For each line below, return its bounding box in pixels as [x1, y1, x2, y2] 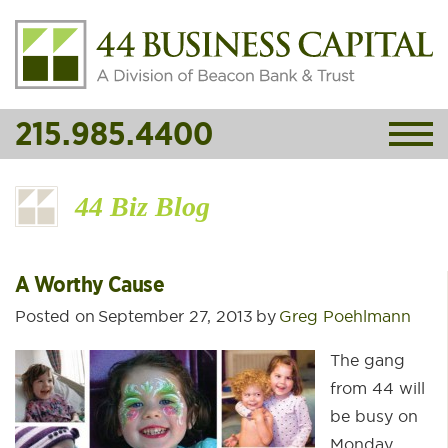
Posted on [15, 306, 95, 326]
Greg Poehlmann [279, 306, 411, 326]
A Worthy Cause [15, 270, 165, 298]
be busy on [330, 406, 418, 426]
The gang [330, 350, 405, 370]
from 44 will [330, 378, 425, 398]
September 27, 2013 [98, 306, 253, 326]
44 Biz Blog [75, 191, 210, 222]
